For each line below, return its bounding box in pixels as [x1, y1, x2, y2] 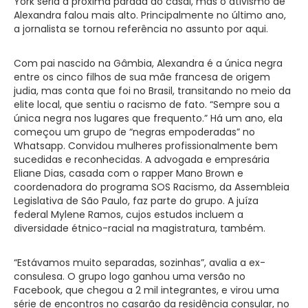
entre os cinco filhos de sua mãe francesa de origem [14, 69, 270, 84]
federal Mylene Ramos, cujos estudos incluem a [14, 207, 243, 221]
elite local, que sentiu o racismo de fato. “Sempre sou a [14, 97, 280, 111]
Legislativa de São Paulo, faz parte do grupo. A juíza [14, 193, 258, 208]
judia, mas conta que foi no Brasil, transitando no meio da [14, 83, 291, 98]
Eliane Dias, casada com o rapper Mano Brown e [14, 166, 243, 180]
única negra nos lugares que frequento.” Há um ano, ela [14, 111, 283, 125]
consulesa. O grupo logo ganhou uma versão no [14, 269, 245, 283]
